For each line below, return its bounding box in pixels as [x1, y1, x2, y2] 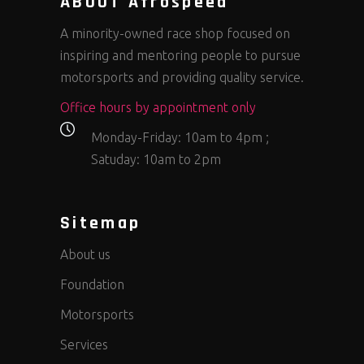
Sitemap [60, 211, 141, 235]
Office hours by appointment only [60, 99, 256, 115]
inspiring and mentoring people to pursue [60, 47, 301, 63]
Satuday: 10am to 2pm [91, 151, 221, 167]
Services [60, 336, 108, 352]
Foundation [60, 276, 124, 292]
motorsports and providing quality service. [60, 69, 304, 84]
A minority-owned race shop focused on [60, 25, 290, 41]
